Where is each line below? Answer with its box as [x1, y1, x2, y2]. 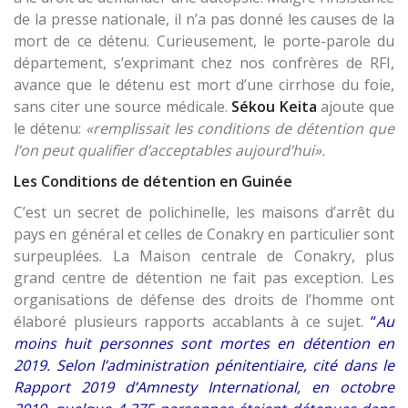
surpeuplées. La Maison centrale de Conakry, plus [14, 246, 394, 267]
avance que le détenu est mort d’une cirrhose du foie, [14, 75, 394, 96]
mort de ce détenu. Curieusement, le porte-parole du [14, 31, 394, 52]
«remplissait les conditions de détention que [85, 118, 395, 139]
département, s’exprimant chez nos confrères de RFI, [14, 53, 394, 74]
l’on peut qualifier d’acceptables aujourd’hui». [14, 140, 332, 161]
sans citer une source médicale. [14, 97, 232, 117]
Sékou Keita [231, 97, 321, 117]
